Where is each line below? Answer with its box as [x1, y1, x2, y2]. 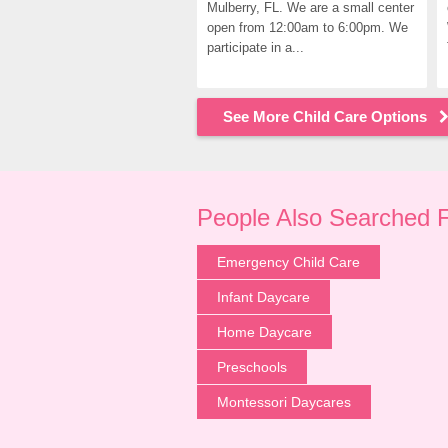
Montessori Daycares [217, 394, 351, 410]
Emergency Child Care [217, 254, 360, 270]
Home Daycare [217, 324, 312, 340]
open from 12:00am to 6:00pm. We [207, 20, 408, 35]
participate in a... [207, 40, 304, 55]
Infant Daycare [217, 289, 310, 305]
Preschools [217, 359, 287, 375]
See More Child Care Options [223, 108, 427, 125]
